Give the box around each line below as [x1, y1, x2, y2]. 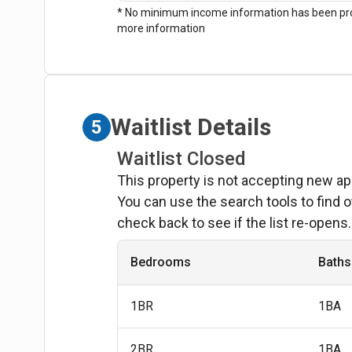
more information [117, 21, 206, 35]
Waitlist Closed [117, 147, 247, 170]
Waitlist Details [111, 113, 272, 141]
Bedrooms [130, 254, 192, 269]
